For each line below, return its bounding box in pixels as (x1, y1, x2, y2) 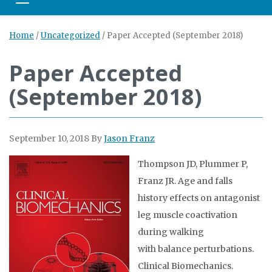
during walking (138, 226, 204, 238)
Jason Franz (104, 133, 155, 144)
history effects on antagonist (138, 192, 260, 204)
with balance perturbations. (138, 243, 254, 255)
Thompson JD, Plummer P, (138, 158, 248, 170)
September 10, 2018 (9, 133, 89, 144)
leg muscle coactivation (138, 209, 237, 221)
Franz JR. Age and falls (138, 175, 233, 187)
